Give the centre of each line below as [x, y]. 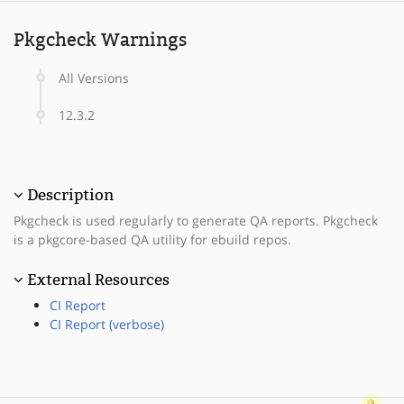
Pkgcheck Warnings [100, 39]
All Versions [94, 78]
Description [70, 194]
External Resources [98, 279]
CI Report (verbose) [107, 324]
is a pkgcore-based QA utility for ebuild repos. [152, 239]
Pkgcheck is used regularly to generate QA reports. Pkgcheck [196, 220]
